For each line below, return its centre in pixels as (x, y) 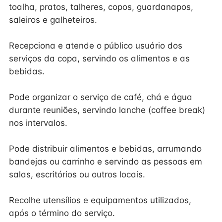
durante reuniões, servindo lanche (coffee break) (107, 110)
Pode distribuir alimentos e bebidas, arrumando (105, 149)
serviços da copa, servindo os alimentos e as (99, 58)
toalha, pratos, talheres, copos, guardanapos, (101, 7)
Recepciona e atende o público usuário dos (96, 46)
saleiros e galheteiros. (53, 20)
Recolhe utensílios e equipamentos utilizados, (100, 200)
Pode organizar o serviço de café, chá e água (101, 97)
